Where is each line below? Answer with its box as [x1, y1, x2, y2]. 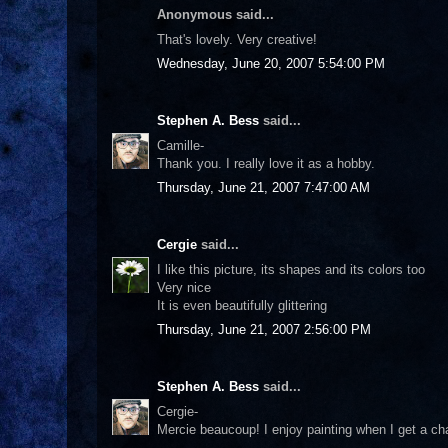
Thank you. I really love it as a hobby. [157, 155, 375, 171]
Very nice [157, 279, 211, 295]
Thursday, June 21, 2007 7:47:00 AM [157, 180, 370, 195]
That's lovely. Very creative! [157, 31, 317, 47]
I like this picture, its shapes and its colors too [157, 261, 425, 277]
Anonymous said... [157, 7, 274, 22]
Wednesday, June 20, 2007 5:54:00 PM [157, 56, 385, 71]
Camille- [157, 137, 204, 153]
